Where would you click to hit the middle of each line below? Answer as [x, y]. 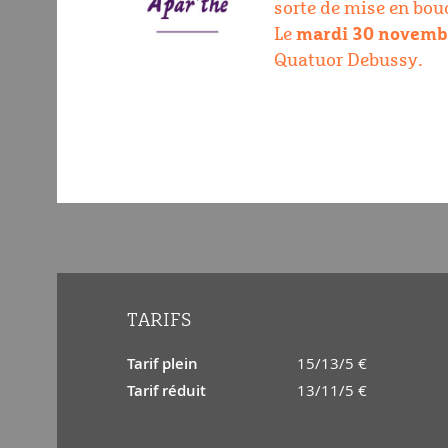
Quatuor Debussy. [348, 60]
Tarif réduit [166, 390]
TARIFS [159, 320]
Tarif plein [162, 363]
